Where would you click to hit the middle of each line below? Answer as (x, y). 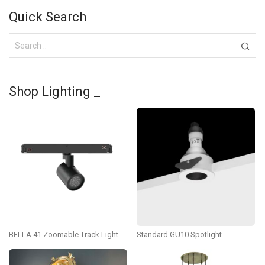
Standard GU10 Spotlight (179, 235)
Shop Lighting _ (55, 92)
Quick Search (48, 17)
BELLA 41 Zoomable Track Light (64, 235)
